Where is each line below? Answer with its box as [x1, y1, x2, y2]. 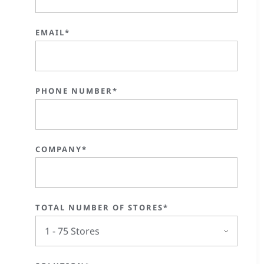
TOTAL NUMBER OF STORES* [35, 202, 169, 213]
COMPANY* [35, 144, 87, 154]
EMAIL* [35, 27, 70, 38]
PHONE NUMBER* [35, 85, 118, 96]
